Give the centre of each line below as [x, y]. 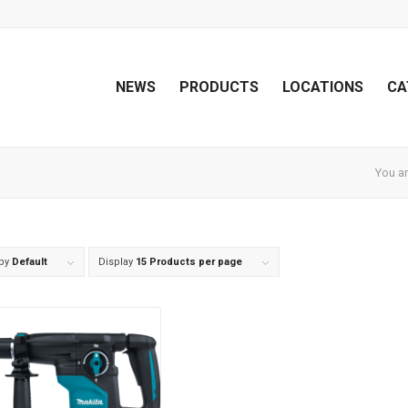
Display [117, 262]
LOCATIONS [322, 87]
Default [30, 262]
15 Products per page [189, 262]
